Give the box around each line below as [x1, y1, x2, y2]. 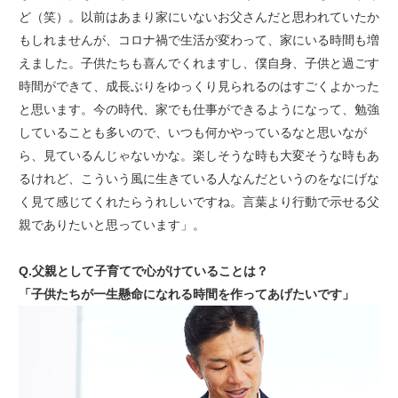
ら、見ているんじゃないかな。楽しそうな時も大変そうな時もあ [18, 148, 379, 163]
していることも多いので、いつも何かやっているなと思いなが [18, 125, 367, 140]
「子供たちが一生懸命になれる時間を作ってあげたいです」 [18, 287, 354, 302]
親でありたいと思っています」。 [18, 218, 205, 233]
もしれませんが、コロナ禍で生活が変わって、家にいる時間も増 [18, 33, 379, 48]
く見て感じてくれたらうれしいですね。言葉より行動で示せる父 [18, 195, 379, 210]
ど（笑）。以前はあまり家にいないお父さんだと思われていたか [18, 10, 379, 25]
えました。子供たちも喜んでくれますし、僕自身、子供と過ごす [18, 56, 379, 71]
